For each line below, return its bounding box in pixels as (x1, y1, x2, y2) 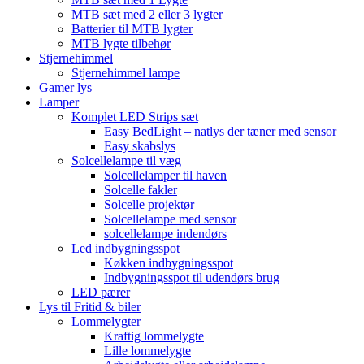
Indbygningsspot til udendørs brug (104, 271, 279, 285)
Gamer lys (39, 80, 92, 95)
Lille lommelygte (104, 344, 191, 358)
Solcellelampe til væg (71, 154, 181, 168)
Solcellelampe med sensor (104, 212, 236, 227)
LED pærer (71, 285, 130, 300)
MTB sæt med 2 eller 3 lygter (71, 7, 223, 22)
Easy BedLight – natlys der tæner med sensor (104, 124, 336, 139)
